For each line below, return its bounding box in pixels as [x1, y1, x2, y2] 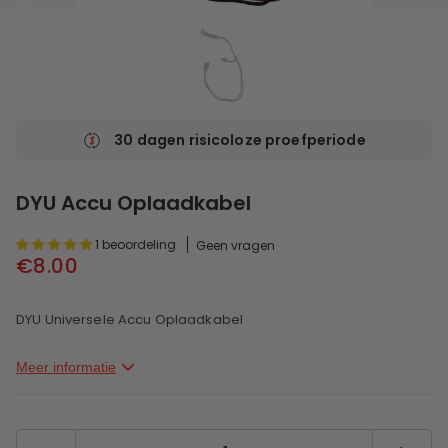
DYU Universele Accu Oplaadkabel [16, 310, 244, 330]
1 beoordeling [95, 236, 176, 254]
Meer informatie [16, 358, 116, 375]
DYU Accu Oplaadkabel [16, 189, 251, 218]
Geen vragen [196, 237, 275, 255]
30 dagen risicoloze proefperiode [114, 130, 366, 151]
